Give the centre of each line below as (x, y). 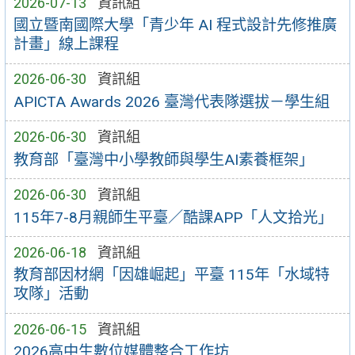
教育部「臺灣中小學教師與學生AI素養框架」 (163, 159)
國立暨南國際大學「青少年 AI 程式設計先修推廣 (175, 25)
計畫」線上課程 (66, 44)
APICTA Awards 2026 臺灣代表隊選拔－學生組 (171, 101)
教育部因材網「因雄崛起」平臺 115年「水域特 (171, 275)
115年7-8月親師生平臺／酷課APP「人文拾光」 (173, 217)
